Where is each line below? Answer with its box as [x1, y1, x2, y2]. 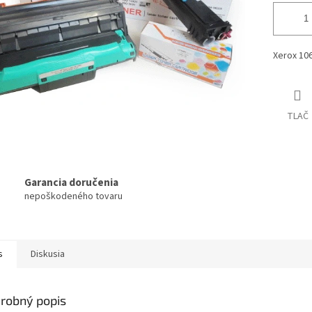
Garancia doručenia [24, 174, 118, 190]
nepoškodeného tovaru [24, 189, 123, 203]
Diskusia [31, 247, 65, 262]
